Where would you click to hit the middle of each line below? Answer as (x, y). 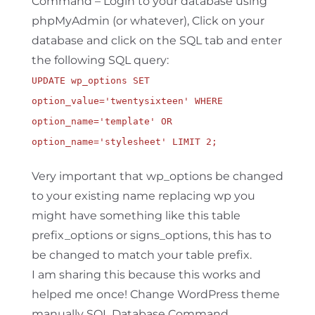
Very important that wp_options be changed (157, 176)
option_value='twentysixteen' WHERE (127, 101)
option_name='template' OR (102, 122)
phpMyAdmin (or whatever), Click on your (148, 21)
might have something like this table (136, 216)
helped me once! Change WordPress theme (155, 295)
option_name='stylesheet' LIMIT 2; (124, 142)
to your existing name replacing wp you (143, 196)
